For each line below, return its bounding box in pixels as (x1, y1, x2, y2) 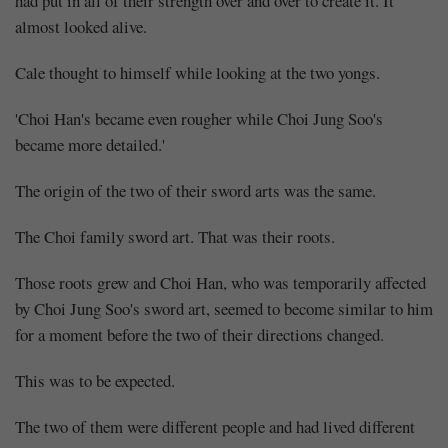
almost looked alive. (15, 14, 147, 38)
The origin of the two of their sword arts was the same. (15, 178, 376, 202)
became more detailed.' (15, 132, 165, 156)
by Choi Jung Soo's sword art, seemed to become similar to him (15, 296, 433, 320)
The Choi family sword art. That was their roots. (15, 224, 335, 248)
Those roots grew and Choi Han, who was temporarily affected (15, 270, 426, 294)
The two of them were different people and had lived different (15, 414, 415, 438)
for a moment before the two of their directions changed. (15, 322, 384, 346)
